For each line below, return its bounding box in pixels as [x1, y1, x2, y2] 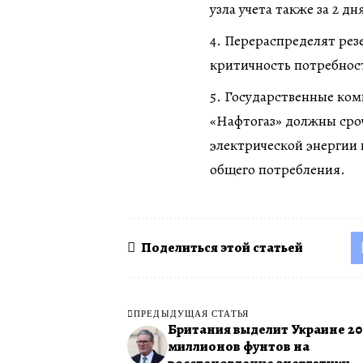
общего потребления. [210, 159, 345, 179]
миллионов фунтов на [168, 336, 310, 356]
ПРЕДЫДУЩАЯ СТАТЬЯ [134, 307, 249, 318]
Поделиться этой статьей [141, 238, 303, 258]
